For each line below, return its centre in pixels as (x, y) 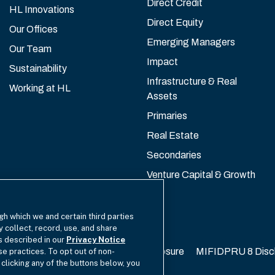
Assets (162, 96)
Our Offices (33, 29)
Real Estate (173, 135)
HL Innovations (42, 10)
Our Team (30, 49)
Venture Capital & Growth (201, 175)
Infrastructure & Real (192, 81)
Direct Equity (175, 22)
